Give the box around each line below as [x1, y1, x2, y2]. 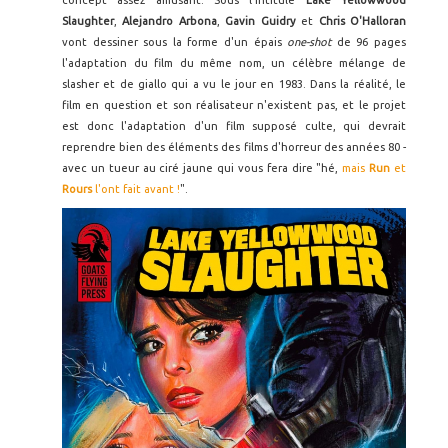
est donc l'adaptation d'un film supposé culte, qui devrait [62, 119, 406, 132]
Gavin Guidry [225, 14, 302, 27]
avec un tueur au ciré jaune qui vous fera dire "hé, [62, 161, 343, 174]
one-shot [287, 35, 337, 48]
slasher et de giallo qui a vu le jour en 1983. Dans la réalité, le [62, 77, 406, 90]
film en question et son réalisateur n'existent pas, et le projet [62, 98, 406, 111]
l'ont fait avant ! [95, 182, 180, 195]
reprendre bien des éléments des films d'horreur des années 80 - [62, 140, 406, 153]
